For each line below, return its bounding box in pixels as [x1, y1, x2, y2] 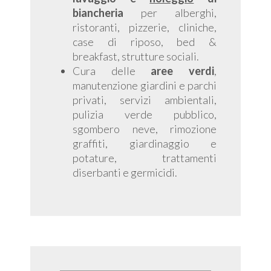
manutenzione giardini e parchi [73, 79, 217, 92]
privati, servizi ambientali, [73, 93, 217, 106]
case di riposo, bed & [73, 35, 217, 48]
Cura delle [73, 64, 151, 77]
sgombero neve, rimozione [73, 122, 217, 135]
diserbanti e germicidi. [73, 166, 177, 179]
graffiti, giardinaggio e [73, 137, 217, 150]
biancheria [73, 6, 123, 19]
